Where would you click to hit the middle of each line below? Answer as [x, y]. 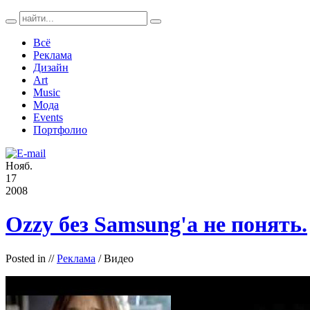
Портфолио [60, 130]
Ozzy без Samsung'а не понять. [156, 225]
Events [48, 117]
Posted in [26, 258]
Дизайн [51, 67]
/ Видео [115, 258]
